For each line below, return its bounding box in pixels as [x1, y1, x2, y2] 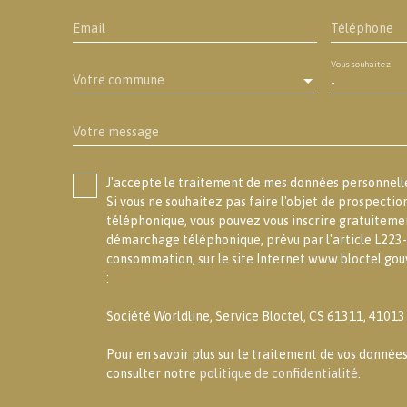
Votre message [73, 124, 159, 140]
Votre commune [73, 73, 164, 87]
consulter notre [106, 366, 199, 382]
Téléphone [330, 21, 393, 36]
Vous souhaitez [330, 59, 391, 70]
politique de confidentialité [199, 366, 358, 382]
